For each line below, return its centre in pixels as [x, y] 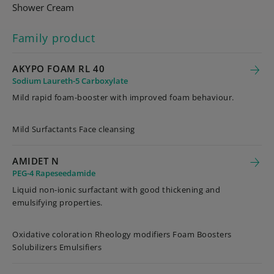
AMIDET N [36, 161]
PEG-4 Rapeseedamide [54, 173]
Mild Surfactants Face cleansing [74, 129]
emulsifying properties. [57, 202]
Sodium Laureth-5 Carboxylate [70, 81]
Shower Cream [43, 7]
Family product [54, 38]
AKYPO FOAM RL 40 [59, 68]
